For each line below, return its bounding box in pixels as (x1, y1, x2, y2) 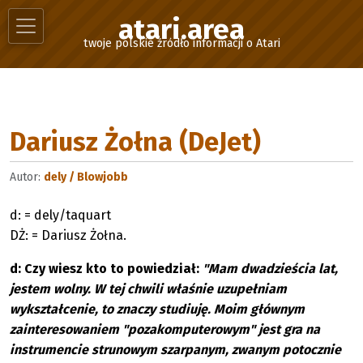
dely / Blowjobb (44, 170, 128, 184)
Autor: (10, 170, 44, 184)
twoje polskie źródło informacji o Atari (83, 36, 280, 50)
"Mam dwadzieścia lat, (203, 261, 338, 276)
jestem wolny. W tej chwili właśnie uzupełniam (10, 281, 287, 297)
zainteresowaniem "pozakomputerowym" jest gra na (10, 322, 320, 337)
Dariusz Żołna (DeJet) (10, 126, 261, 157)
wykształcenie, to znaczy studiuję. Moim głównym (10, 301, 305, 317)
